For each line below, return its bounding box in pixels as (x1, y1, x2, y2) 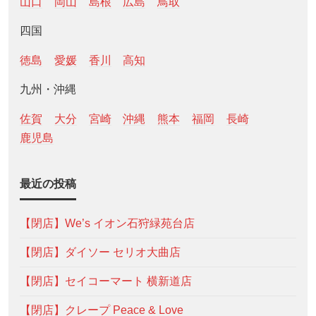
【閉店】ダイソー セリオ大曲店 (20, 245, 181, 258)
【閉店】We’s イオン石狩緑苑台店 (20, 217, 195, 229)
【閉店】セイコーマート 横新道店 (20, 274, 192, 287)
